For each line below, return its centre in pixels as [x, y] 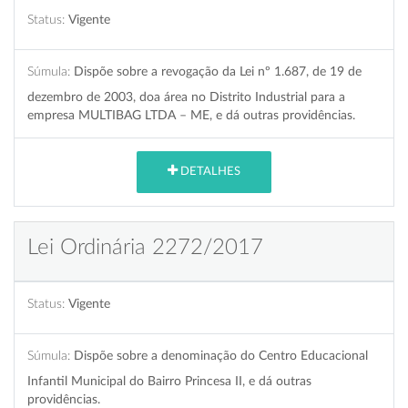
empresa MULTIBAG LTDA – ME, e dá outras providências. [191, 115]
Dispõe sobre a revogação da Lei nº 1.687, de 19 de [218, 71]
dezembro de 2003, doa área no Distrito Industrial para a [186, 97]
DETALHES [209, 172]
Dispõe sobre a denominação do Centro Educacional [221, 355]
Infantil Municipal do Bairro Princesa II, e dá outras [169, 381]
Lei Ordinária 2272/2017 [145, 247]
